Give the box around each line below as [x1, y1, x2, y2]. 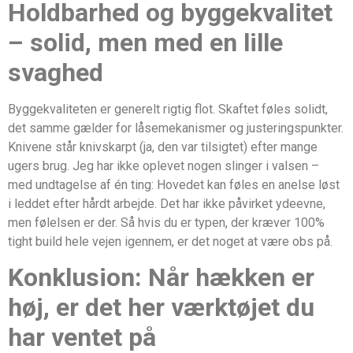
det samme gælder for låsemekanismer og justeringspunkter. [8, 120, 344, 136]
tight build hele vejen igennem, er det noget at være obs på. [8, 233, 333, 249]
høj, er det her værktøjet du [8, 292, 314, 322]
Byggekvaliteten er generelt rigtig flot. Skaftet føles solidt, [8, 101, 328, 117]
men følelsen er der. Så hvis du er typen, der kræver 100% [8, 214, 325, 230]
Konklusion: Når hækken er [8, 262, 314, 292]
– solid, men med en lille [8, 27, 283, 58]
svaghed [8, 57, 103, 87]
